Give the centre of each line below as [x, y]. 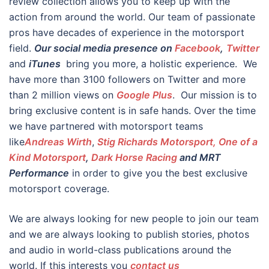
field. [22, 48]
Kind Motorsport [47, 158]
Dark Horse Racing [134, 158]
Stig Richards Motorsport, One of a [177, 142]
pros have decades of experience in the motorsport [127, 33]
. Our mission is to [215, 95]
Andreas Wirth [58, 142]
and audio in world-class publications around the [120, 250]
